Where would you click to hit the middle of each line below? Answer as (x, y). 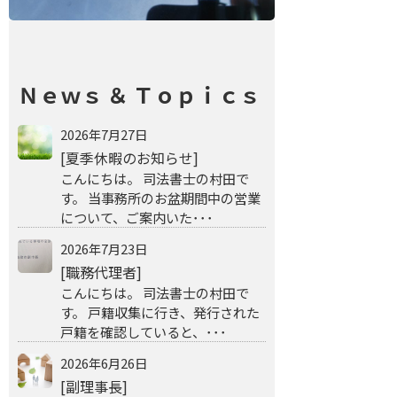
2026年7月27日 (103, 134)
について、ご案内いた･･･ (136, 217)
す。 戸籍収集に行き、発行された (160, 311)
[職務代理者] (101, 272)
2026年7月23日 (103, 248)
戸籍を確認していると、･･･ (143, 331)
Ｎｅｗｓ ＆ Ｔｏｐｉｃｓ (139, 95)
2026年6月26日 (103, 362)
